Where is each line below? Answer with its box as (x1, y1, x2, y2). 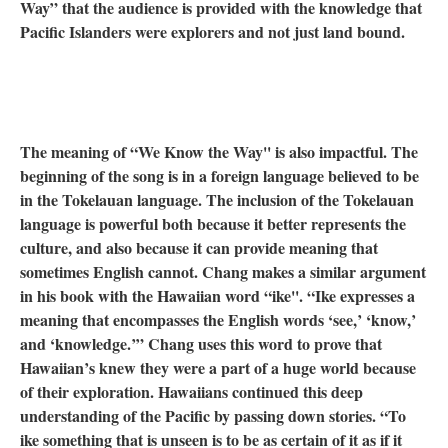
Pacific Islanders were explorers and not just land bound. (20, 20, 405, 43)
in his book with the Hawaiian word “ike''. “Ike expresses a (20, 284, 415, 307)
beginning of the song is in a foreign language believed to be (20, 164, 419, 187)
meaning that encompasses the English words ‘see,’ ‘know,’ (20, 308, 416, 331)
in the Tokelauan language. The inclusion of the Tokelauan (20, 188, 414, 211)
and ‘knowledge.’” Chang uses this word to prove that (20, 332, 382, 355)
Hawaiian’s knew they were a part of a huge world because (20, 356, 416, 379)
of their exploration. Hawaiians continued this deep (20, 380, 363, 403)
